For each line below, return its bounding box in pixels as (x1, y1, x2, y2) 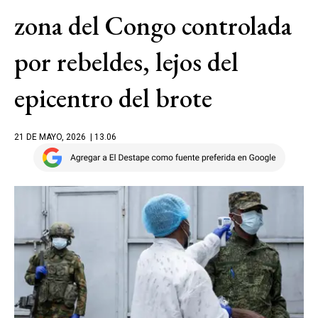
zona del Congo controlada (14, 9, 292, 43)
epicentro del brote (14, 81, 212, 115)
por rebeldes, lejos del (14, 45, 238, 79)
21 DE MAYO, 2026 (14, 132, 86, 142)
